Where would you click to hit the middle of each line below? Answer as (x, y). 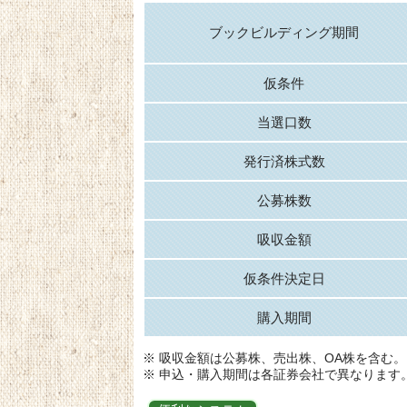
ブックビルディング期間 (284, 33)
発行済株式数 (284, 162)
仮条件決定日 (284, 279)
